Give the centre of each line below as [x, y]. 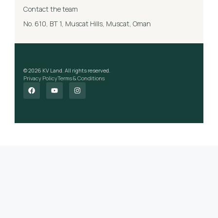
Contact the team [51, 9]
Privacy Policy [40, 78]
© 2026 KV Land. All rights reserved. [67, 70]
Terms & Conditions [81, 78]
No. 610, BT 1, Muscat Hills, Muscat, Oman [87, 23]
